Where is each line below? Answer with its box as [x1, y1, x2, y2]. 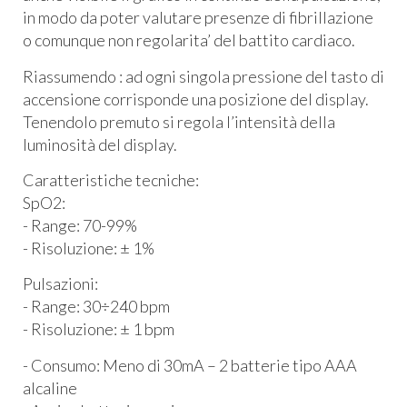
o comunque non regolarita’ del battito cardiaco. [23, 30, 355, 51]
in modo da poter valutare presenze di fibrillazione [23, 7, 373, 28]
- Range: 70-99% [23, 215, 137, 236]
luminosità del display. [23, 134, 177, 154]
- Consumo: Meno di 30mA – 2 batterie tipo [23, 354, 324, 375]
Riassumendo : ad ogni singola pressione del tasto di [23, 65, 384, 86]
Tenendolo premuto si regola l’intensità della [23, 111, 335, 132]
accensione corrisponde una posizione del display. [23, 88, 369, 109]
